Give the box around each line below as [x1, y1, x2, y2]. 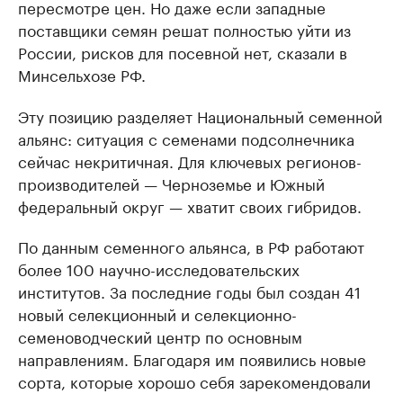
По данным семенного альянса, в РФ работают [18, 234, 364, 258]
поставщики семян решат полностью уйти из [18, 17, 351, 41]
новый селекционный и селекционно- [18, 301, 297, 326]
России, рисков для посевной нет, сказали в [18, 40, 347, 64]
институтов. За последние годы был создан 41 [18, 279, 361, 303]
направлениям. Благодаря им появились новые [18, 346, 366, 371]
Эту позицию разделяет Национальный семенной [18, 103, 382, 128]
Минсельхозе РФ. [18, 62, 146, 86]
